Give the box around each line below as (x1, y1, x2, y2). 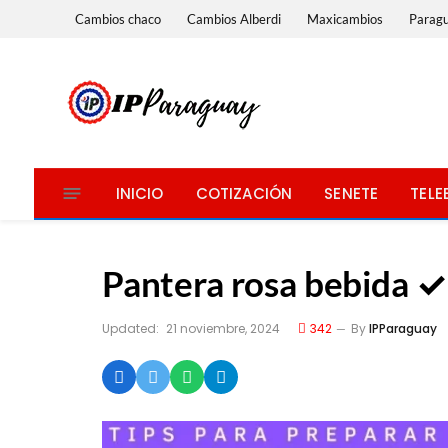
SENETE (324, 182, 379, 204)
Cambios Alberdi (187, 10, 282, 27)
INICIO (115, 182, 164, 204)
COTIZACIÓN (195, 182, 293, 204)
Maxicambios (307, 10, 384, 27)
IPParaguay (369, 320, 437, 337)
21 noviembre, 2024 (166, 320, 280, 337)
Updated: (102, 320, 159, 337)
